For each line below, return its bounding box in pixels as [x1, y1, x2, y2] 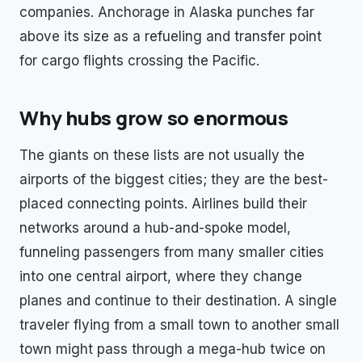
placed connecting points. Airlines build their [19, 196, 307, 212]
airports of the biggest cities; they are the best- [19, 171, 328, 187]
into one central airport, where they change [19, 268, 302, 284]
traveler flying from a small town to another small [19, 317, 339, 333]
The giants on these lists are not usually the [19, 147, 305, 163]
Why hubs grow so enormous [19, 104, 288, 131]
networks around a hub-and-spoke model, [19, 220, 291, 236]
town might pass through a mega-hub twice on [19, 341, 326, 357]
